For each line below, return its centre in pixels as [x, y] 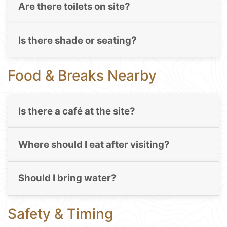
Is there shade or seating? [77, 40]
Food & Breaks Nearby [82, 76]
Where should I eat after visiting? [94, 144]
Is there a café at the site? [77, 111]
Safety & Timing [60, 214]
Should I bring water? [67, 178]
